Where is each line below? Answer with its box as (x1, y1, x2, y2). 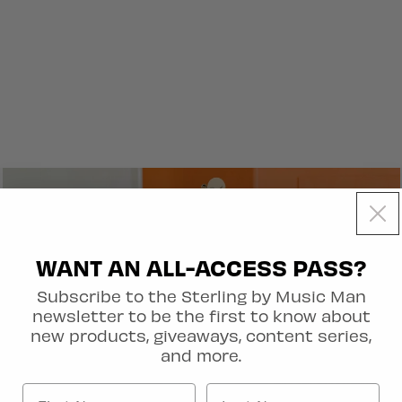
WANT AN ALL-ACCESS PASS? (35, 252, 367, 281)
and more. (161, 345, 241, 364)
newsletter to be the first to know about (31, 305, 371, 325)
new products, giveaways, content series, (31, 325, 371, 345)
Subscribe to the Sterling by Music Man (36, 285, 366, 305)
